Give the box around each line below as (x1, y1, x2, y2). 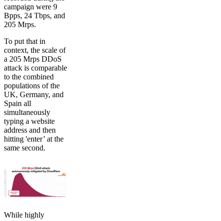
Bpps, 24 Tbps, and (4, 11, 65, 20)
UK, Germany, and (4, 90, 64, 99)
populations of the (4, 81, 60, 90)
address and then (4, 126, 56, 135)
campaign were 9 (4, 2, 57, 11)
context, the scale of (4, 46, 66, 55)
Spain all (4, 99, 31, 108)
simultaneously (4, 108, 50, 117)
